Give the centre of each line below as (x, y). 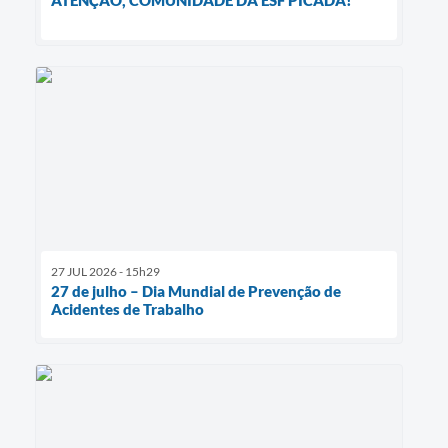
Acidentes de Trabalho (127, 308)
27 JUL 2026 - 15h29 (105, 271)
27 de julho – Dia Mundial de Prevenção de (196, 290)
